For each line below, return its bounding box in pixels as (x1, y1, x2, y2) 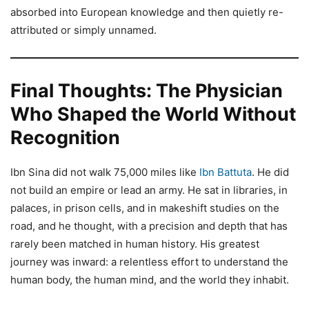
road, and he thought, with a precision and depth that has (10, 219, 288, 232)
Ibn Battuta (199, 165, 252, 179)
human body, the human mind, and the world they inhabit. (10, 272, 289, 286)
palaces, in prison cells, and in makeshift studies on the (10, 201, 279, 215)
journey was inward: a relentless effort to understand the (10, 255, 288, 268)
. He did (252, 165, 289, 179)
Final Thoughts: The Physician (10, 79, 283, 102)
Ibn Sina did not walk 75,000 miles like (10, 165, 199, 179)
